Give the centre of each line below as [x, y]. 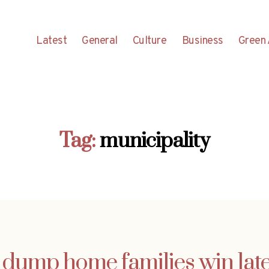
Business [202, 41]
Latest [52, 41]
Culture [150, 41]
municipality [155, 141]
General [100, 41]
